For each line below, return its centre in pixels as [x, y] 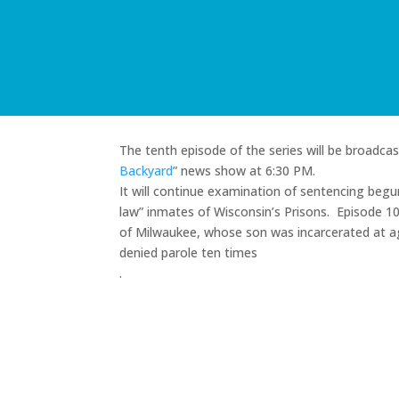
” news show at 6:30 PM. [244, 171]
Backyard [147, 171]
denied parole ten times [189, 253]
